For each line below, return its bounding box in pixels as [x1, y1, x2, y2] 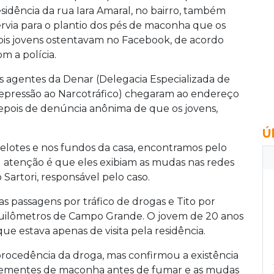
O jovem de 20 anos [147, 210, 243, 222]
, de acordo [170, 34, 224, 46]
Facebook [122, 34, 170, 46]
